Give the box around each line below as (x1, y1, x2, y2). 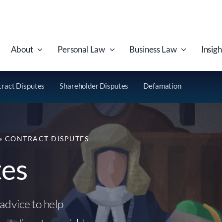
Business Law (129, 44, 177, 55)
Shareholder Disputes (59, 81, 129, 90)
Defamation (143, 81, 181, 90)
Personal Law (57, 44, 106, 55)
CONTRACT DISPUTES (4, 134, 89, 143)
